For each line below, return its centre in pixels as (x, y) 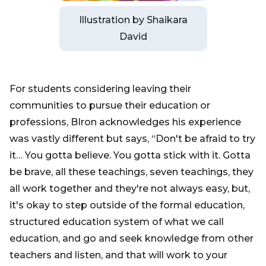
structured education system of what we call (117, 221)
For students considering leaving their (100, 88)
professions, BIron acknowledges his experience (125, 122)
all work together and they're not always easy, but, (130, 188)
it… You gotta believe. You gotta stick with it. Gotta (130, 155)
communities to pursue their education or (110, 105)
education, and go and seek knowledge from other (132, 238)
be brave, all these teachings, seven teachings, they (132, 172)
